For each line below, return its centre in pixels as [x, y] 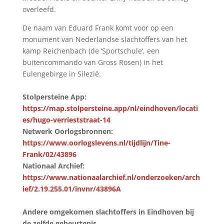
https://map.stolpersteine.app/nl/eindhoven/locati [110, 108]
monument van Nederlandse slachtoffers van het [104, 39]
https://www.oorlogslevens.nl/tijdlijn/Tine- [96, 142]
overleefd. [39, 9]
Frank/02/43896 [49, 154]
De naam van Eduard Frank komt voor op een [98, 27]
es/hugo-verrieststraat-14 [66, 119]
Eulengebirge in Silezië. [61, 73]
